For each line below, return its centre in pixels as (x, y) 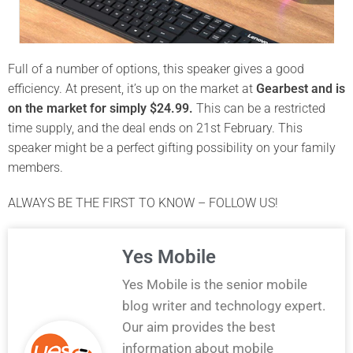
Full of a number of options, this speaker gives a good (156, 69)
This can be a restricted (259, 108)
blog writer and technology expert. (224, 305)
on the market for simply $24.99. (100, 108)
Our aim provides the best (199, 327)
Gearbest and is (301, 88)
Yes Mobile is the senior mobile (215, 284)
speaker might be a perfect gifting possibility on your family (172, 147)
